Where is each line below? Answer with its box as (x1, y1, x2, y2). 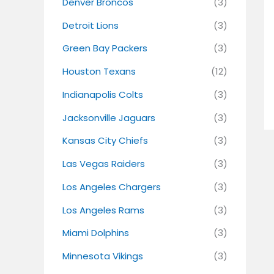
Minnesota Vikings (62, 250, 143, 263)
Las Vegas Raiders (62, 157, 145, 171)
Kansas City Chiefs (62, 134, 148, 147)
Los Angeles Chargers (62, 180, 161, 193)
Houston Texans (62, 65, 136, 78)
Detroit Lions (62, 18, 119, 32)
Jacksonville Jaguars (62, 111, 155, 124)
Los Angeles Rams (62, 203, 144, 217)
